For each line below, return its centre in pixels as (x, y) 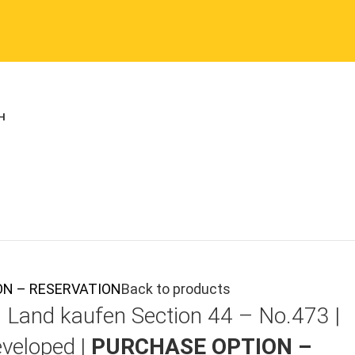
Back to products (176, 289)
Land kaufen (67, 316)
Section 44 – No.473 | (233, 316)
